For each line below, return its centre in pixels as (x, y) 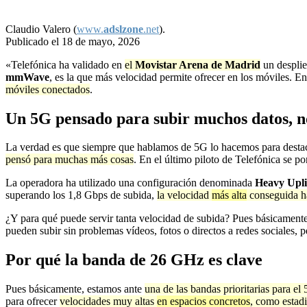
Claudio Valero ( (41, 29)
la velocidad (184, 195)
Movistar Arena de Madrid (198, 64)
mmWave (27, 77)
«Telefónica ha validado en (65, 64)
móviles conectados (48, 89)
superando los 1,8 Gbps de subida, (81, 195)
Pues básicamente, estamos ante (75, 289)
